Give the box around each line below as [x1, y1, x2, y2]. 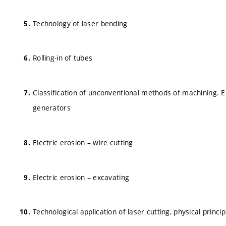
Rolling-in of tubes [33, 53, 93, 63]
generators [33, 103, 71, 112]
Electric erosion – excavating [33, 172, 130, 182]
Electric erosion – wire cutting [33, 137, 133, 147]
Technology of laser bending [33, 18, 128, 28]
